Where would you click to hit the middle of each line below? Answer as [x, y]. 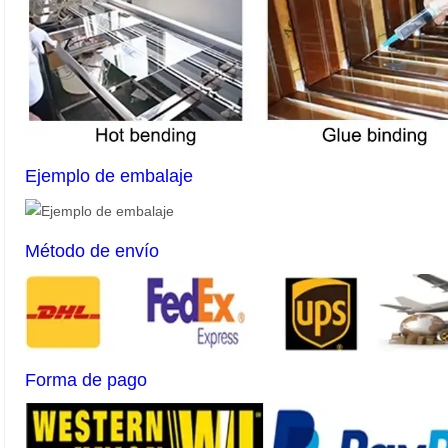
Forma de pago [86, 379]
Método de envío [92, 250]
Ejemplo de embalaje [109, 175]
